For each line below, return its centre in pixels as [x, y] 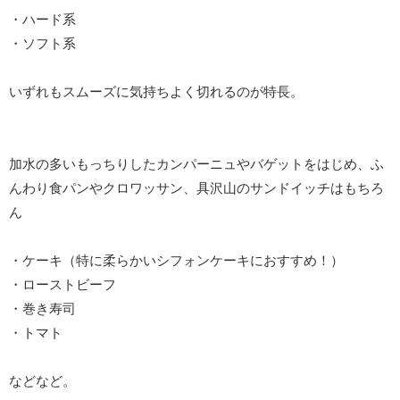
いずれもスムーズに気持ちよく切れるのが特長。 [156, 92]
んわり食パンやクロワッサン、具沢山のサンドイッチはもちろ [196, 188]
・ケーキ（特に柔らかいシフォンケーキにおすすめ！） [176, 261]
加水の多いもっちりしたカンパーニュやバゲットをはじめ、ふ [196, 164]
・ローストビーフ [62, 285]
